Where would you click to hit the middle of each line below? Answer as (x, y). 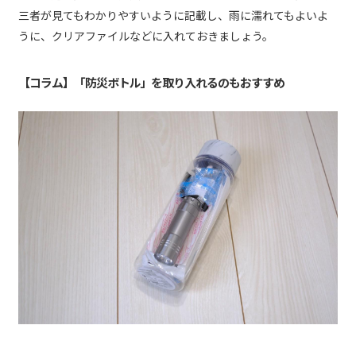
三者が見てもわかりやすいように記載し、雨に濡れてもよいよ (173, 15)
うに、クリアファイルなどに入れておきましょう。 (146, 36)
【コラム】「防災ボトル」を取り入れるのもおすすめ (151, 82)
